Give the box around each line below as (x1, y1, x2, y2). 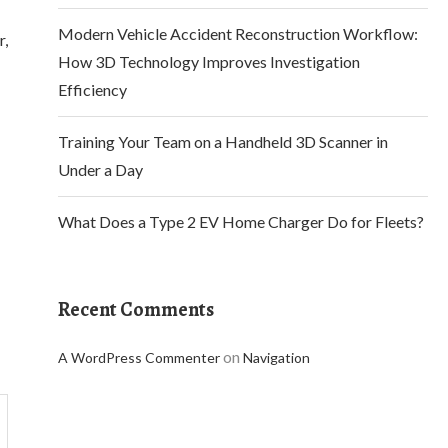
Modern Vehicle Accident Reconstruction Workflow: (58, 24, 418, 43)
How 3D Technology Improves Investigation (58, 52, 360, 71)
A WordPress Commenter (58, 349, 220, 366)
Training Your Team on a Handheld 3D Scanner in (58, 132, 388, 151)
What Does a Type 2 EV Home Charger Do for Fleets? (58, 212, 424, 231)
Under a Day (58, 160, 143, 179)
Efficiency (58, 80, 127, 99)
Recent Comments (58, 296, 214, 323)
